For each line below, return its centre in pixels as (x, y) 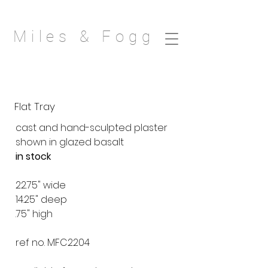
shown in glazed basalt (70, 142)
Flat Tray (35, 106)
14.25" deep (41, 200)
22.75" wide (41, 185)
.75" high (34, 214)
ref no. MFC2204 (53, 243)
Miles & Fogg (84, 36)
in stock (33, 156)
